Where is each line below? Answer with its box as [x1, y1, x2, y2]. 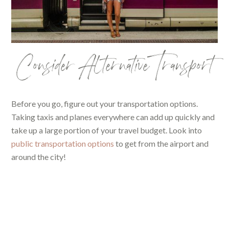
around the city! [11, 152, 66, 162]
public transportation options [11, 139, 114, 149]
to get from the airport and [114, 139, 209, 149]
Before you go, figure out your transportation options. [11, 99, 198, 109]
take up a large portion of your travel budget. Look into [11, 125, 202, 135]
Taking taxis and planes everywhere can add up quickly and [11, 112, 215, 122]
